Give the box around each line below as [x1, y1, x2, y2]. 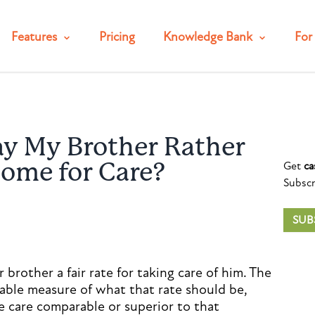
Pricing [99, 30, 135, 44]
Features [11, 30, 60, 44]
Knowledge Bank [163, 30, 255, 44]
